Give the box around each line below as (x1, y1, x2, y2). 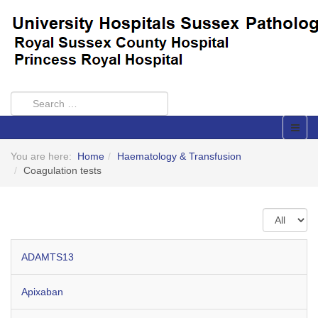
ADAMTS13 (21, 251, 74, 263)
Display (263, 209, 299, 221)
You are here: (11, 150, 77, 162)
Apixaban (21, 286, 63, 297)
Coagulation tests (23, 165, 102, 176)
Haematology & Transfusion (117, 150, 241, 162)
